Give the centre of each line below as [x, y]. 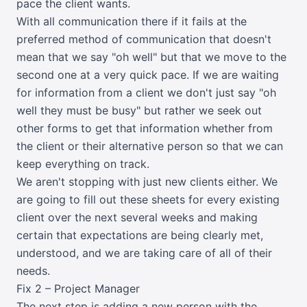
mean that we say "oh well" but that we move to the [151, 57]
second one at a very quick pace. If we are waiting [148, 75]
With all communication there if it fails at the [132, 21]
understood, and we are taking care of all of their [144, 253]
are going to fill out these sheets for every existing [148, 199]
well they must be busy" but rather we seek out [139, 110]
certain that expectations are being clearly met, [140, 235]
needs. [33, 271]
